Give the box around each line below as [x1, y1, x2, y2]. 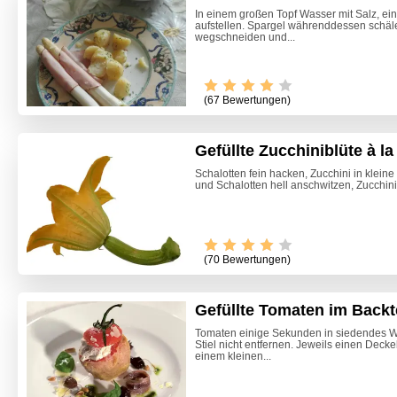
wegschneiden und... [195, 31, 295, 44]
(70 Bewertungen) [204, 253, 291, 267]
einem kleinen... [195, 350, 271, 363]
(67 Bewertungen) [204, 94, 291, 107]
